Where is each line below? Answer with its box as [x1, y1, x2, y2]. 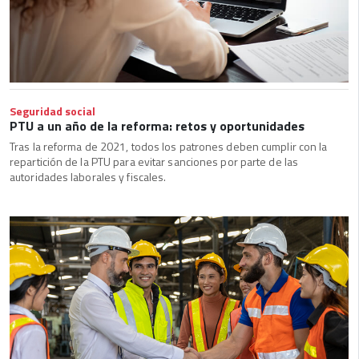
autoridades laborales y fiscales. [10, 168, 167, 186]
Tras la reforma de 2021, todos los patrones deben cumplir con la [10, 138, 328, 155]
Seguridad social [10, 103, 95, 120]
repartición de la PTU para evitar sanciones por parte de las [10, 153, 299, 171]
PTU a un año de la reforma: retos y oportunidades [10, 116, 305, 136]
